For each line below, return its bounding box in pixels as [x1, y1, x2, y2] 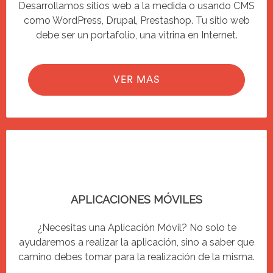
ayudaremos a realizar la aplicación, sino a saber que [19, 236, 254, 248]
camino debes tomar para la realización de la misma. [18, 250, 255, 263]
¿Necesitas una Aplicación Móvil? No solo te [37, 221, 236, 233]
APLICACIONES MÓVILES [71, 193, 202, 206]
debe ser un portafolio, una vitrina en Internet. [35, 29, 238, 41]
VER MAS [113, 74, 160, 85]
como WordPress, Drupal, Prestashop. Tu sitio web [23, 14, 250, 26]
